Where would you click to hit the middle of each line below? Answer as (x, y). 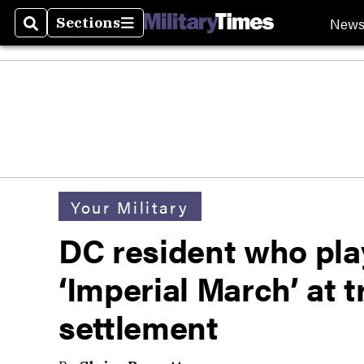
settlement (139, 326)
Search (50, 32)
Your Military (130, 206)
